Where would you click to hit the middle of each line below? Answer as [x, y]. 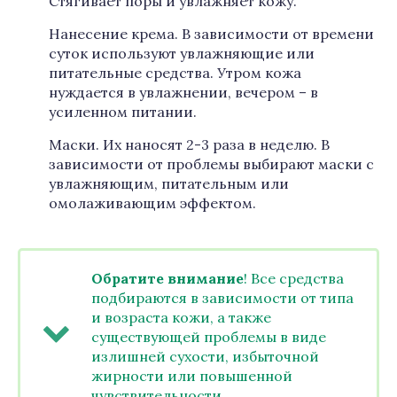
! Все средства [294, 278]
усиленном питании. [123, 112]
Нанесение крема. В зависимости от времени [211, 34]
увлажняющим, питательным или [169, 183]
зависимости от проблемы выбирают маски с [211, 164]
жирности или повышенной [192, 376]
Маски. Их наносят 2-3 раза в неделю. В [189, 144]
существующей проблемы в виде [209, 337]
